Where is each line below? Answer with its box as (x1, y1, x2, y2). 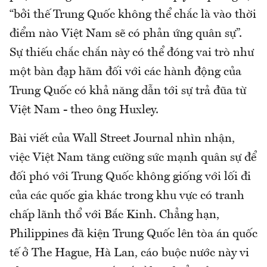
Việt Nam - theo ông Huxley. (10, 104, 159, 117)
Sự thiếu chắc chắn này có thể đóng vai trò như (10, 47, 254, 60)
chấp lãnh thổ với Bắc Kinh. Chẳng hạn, (10, 209, 219, 222)
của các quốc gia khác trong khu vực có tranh (10, 190, 244, 203)
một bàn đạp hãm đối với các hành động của (10, 66, 241, 79)
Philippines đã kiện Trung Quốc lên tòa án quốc (10, 228, 257, 241)
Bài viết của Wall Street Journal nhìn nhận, (10, 133, 235, 145)
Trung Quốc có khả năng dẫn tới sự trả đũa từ (10, 85, 246, 98)
